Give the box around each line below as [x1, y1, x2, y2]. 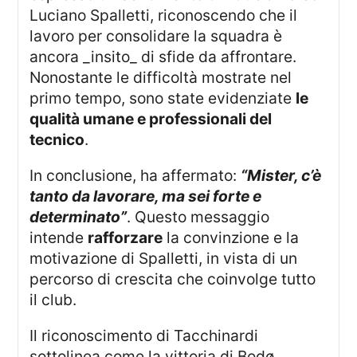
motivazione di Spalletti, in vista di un [29, 249, 298, 269]
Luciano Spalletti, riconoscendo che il [29, 5, 298, 25]
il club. [29, 290, 77, 310]
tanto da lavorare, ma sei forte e [29, 186, 262, 206]
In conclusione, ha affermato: [33, 166, 241, 186]
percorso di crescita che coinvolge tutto [29, 269, 316, 289]
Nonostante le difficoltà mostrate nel [29, 67, 292, 87]
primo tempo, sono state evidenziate [29, 88, 296, 108]
